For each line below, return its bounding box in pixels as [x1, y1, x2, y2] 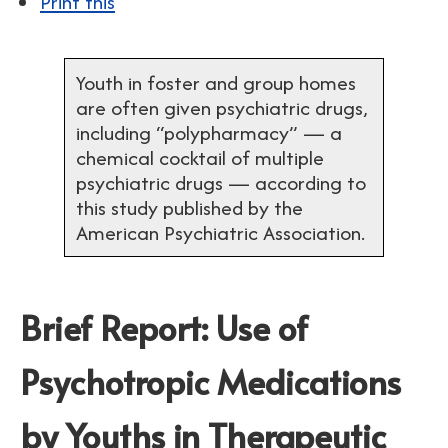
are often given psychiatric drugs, [76, 93, 368, 122]
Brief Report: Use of [20, 304, 308, 351]
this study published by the [76, 193, 303, 222]
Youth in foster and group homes [76, 68, 356, 97]
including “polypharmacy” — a [76, 118, 342, 147]
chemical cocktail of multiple [76, 143, 324, 172]
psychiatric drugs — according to [76, 168, 366, 197]
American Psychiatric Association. [76, 218, 365, 247]
